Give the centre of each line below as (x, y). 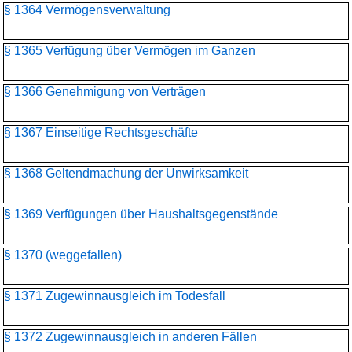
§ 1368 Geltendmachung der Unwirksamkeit (126, 173)
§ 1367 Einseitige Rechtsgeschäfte (101, 132)
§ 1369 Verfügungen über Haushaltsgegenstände (141, 214)
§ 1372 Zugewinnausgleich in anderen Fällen (130, 337)
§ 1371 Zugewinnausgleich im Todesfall (115, 296)
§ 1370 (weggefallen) (63, 255)
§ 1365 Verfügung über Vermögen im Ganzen (130, 51)
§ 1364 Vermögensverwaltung (87, 10)
